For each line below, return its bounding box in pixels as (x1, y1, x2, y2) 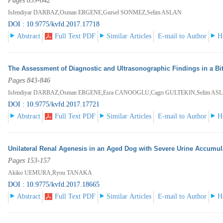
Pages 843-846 (8, 77, 51, 85)
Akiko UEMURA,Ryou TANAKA (8, 169, 93, 177)
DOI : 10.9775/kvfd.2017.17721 (8, 101, 100, 109)
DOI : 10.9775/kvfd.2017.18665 (8, 181, 100, 189)
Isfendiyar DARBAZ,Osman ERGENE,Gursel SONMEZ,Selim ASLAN (8, 9, 182, 16)
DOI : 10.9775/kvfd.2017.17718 (8, 20, 100, 28)
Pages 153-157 (8, 157, 51, 165)
